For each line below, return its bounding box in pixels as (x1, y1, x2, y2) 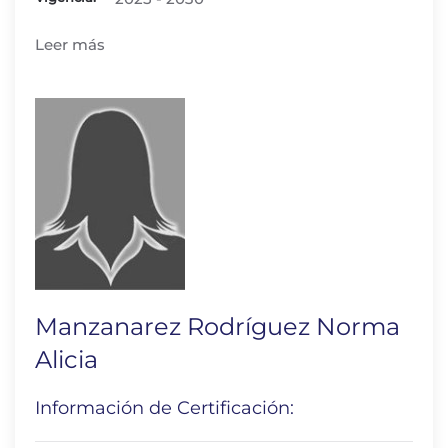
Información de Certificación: (35, 397, 294, 419)
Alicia (35, 345, 98, 374)
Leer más (35, 35, 105, 54)
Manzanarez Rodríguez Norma (35, 312, 400, 341)
